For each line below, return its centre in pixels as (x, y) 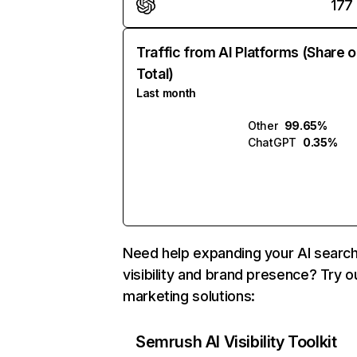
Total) (155, 74)
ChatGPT (273, 142)
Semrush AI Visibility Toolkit (236, 342)
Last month (167, 93)
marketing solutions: (189, 296)
